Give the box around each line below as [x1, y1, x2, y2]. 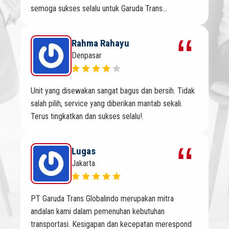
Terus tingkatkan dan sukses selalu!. [31, 111, 144, 122]
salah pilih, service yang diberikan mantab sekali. [31, 99, 182, 109]
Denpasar [72, 50, 102, 60]
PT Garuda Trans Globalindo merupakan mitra [31, 194, 174, 204]
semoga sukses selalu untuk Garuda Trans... [31, 4, 167, 14]
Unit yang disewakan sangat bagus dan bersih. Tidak [31, 86, 195, 96]
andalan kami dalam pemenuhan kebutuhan [31, 207, 165, 217]
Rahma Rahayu [72, 37, 129, 49]
